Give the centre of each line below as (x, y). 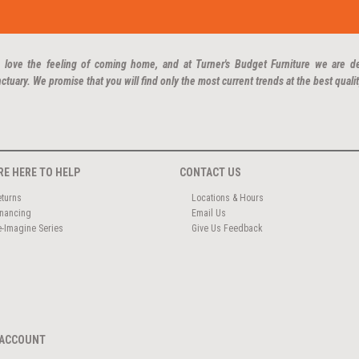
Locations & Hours (227, 198)
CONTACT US (210, 173)
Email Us (208, 213)
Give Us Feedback (227, 228)
